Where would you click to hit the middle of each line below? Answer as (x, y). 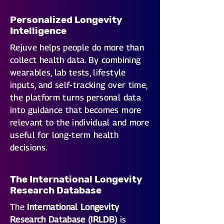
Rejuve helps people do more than (77, 47)
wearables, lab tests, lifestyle (68, 72)
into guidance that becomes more (76, 110)
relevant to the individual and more (79, 122)
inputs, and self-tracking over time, (79, 85)
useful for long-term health (64, 135)
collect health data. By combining (75, 60)
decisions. (29, 147)
